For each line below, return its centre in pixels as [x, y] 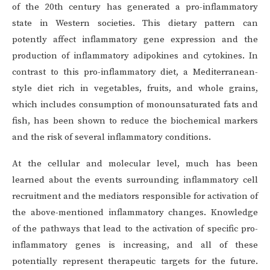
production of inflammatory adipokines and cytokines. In [135, 56]
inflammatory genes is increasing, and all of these [135, 245]
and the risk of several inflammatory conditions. [111, 137]
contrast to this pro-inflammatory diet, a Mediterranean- [135, 72]
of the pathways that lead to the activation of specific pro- [135, 229]
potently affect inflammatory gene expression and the [135, 40]
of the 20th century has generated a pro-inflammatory [135, 7]
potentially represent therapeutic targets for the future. [135, 262]
